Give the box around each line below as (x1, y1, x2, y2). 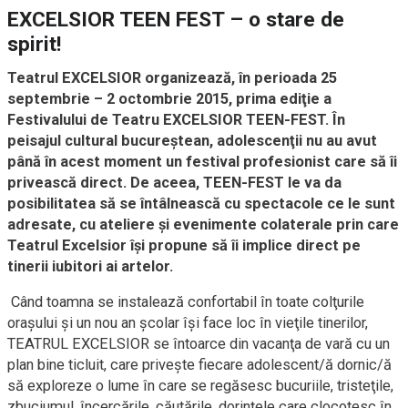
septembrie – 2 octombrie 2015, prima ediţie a (7, 89, 331, 107)
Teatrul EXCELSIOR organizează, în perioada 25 (7, 68, 337, 87)
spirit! (7, 31, 61, 56)
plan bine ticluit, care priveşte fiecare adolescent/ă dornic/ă (7, 355, 392, 373)
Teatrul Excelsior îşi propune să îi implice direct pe (7, 236, 361, 254)
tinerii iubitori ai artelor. (7, 257, 173, 275)
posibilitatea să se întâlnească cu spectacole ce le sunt (7, 194, 395, 212)
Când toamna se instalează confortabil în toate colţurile (11, 292, 364, 311)
